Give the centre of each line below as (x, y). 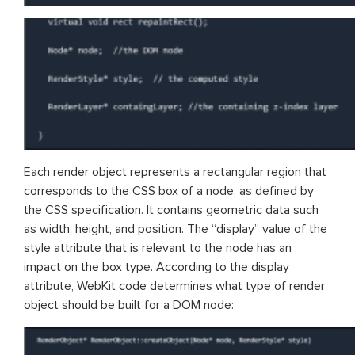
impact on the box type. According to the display (157, 267)
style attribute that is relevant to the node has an (158, 248)
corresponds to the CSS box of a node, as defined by (169, 191)
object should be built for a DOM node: (129, 305)
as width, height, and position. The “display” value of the (176, 229)
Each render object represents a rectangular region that (175, 172)
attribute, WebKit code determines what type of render (174, 286)
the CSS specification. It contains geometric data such (171, 210)
